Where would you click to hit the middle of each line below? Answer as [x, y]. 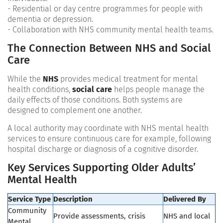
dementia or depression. [50, 19]
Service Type [29, 199]
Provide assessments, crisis [99, 216]
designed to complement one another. [75, 111]
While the [25, 79]
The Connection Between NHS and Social [109, 48]
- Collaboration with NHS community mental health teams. [110, 30]
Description [73, 199]
